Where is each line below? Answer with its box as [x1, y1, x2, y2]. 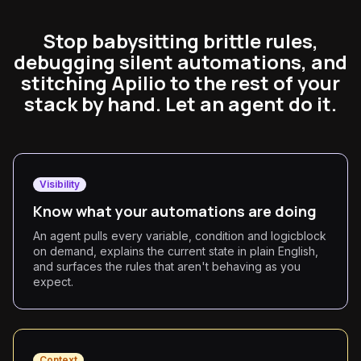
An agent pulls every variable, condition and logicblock [33, 229, 326, 243]
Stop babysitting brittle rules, [43, 27, 318, 54]
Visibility [39, 178, 80, 190]
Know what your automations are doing [33, 201, 317, 221]
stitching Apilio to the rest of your [21, 69, 340, 96]
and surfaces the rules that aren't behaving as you [33, 259, 301, 273]
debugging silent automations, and [14, 48, 347, 75]
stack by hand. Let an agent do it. [24, 90, 337, 117]
